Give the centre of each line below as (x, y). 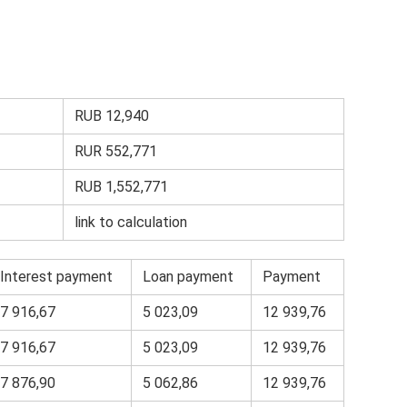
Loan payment (188, 276)
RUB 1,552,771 (121, 186)
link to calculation (131, 222)
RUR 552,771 (116, 151)
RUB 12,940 (112, 115)
